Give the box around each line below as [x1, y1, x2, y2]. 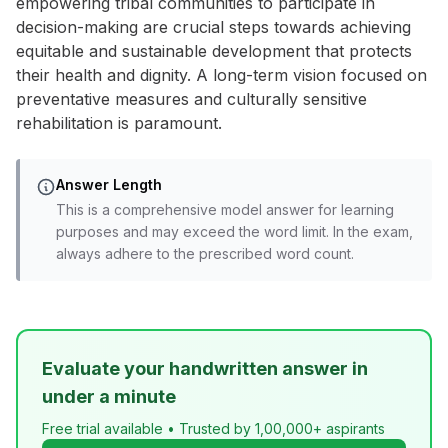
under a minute [42, 386, 176, 407]
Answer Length [56, 176, 162, 193]
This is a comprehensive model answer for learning [56, 201, 394, 218]
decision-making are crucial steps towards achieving [16, 17, 411, 37]
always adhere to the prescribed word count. [56, 245, 354, 262]
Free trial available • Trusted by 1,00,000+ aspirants [42, 420, 385, 437]
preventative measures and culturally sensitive [16, 89, 367, 109]
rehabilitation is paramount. [16, 113, 222, 133]
